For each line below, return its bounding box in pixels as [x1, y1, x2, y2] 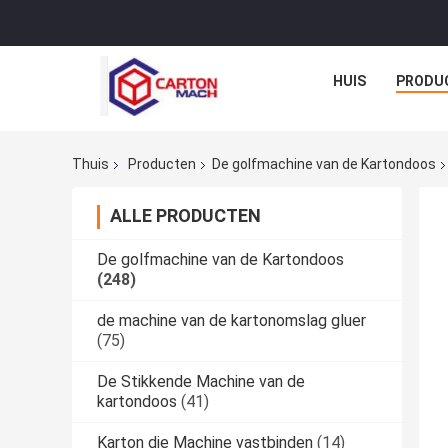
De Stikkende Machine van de [97, 372, 305, 392]
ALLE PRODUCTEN [110, 205, 261, 227]
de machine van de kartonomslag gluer [97, 311, 366, 331]
